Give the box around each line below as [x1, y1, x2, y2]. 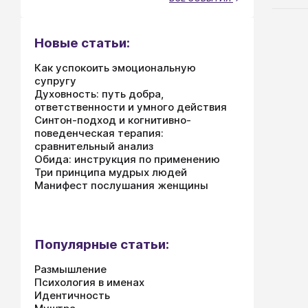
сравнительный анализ [34, 140, 153, 153]
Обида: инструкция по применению [34, 153, 220, 166]
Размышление [34, 263, 107, 276]
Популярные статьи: [34, 236, 169, 252]
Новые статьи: [34, 35, 130, 51]
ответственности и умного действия [34, 100, 227, 113]
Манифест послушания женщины [34, 179, 208, 192]
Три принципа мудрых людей [34, 166, 187, 179]
